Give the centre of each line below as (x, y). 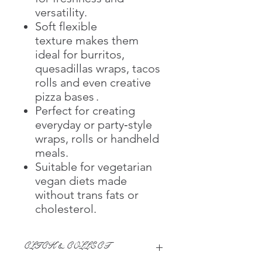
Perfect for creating (85, 110)
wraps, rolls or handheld (97, 138)
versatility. (61, 12)
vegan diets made (81, 180)
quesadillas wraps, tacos (98, 68)
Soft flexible (66, 26)
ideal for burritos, (80, 54)
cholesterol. (66, 208)
